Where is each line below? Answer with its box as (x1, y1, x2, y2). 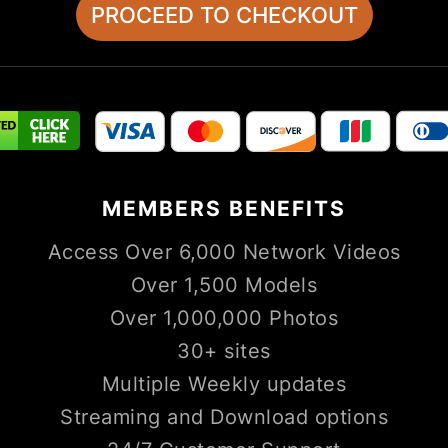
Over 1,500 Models (130, 272, 318, 297)
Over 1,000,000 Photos (109, 305, 339, 330)
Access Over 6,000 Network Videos (47, 239, 401, 264)
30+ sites (177, 338, 271, 363)
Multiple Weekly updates (101, 371, 347, 396)
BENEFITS (229, 195, 346, 221)
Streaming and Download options (60, 404, 388, 429)
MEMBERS (102, 195, 229, 221)
